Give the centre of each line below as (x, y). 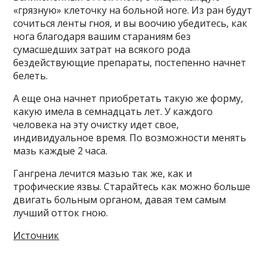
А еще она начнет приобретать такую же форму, (128, 99)
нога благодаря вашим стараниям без (102, 37)
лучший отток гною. (61, 213)
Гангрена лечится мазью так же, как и (103, 174)
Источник (36, 236)
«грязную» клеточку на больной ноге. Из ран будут (133, 10)
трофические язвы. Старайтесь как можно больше (132, 187)
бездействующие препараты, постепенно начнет (130, 63)
